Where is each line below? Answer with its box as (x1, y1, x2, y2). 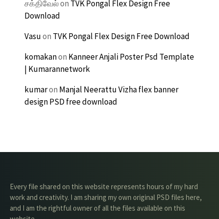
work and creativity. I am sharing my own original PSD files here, (10, 193, 202, 202)
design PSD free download (24, 96, 117, 107)
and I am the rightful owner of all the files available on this (10, 203, 185, 213)
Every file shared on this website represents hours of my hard (10, 182, 198, 191)
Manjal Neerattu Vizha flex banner (59, 84, 178, 95)
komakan (24, 51, 57, 62)
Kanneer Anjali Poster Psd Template (68, 51, 194, 62)
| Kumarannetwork (24, 64, 90, 74)
